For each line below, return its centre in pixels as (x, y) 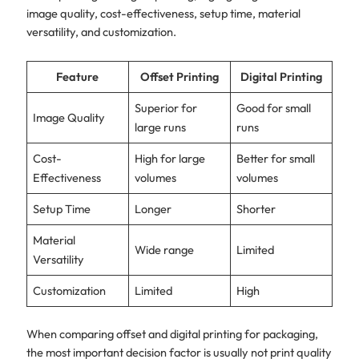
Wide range (165, 250)
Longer (153, 209)
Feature (78, 77)
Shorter (256, 209)
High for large (170, 159)
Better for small (276, 159)
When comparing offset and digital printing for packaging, (172, 333)
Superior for (166, 108)
